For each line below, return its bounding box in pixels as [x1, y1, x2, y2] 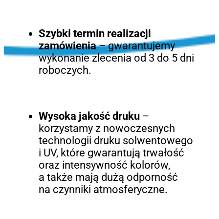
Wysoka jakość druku [38, 110, 140, 123]
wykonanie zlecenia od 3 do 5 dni [38, 52, 194, 65]
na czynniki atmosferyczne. [38, 183, 168, 196]
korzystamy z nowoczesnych [38, 122, 175, 135]
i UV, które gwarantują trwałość [38, 147, 184, 159]
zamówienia [38, 40, 96, 52]
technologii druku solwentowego [38, 134, 193, 147]
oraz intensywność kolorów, [38, 159, 170, 172]
